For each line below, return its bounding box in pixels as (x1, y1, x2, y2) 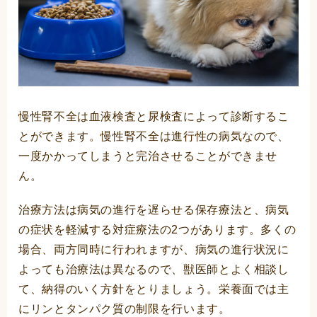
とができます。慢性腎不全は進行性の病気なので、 (18, 130, 289, 143)
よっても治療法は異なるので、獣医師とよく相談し (18, 263, 289, 276)
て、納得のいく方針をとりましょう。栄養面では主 (18, 283, 289, 296)
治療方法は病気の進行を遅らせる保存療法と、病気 (18, 204, 289, 217)
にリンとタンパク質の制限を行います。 (18, 303, 231, 316)
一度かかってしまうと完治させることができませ (18, 150, 278, 163)
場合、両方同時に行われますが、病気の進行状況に (18, 243, 289, 256)
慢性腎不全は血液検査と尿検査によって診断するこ (18, 110, 289, 123)
